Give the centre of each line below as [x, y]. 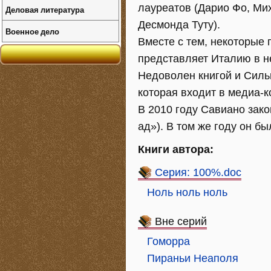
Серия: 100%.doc [198, 172]
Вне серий [181, 221]
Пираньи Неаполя [193, 258]
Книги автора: [176, 149]
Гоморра [168, 241]
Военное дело [32, 31]
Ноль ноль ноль [187, 192]
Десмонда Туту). [179, 25]
